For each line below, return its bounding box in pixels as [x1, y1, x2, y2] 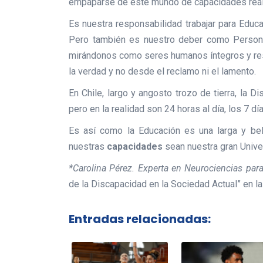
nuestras [69, 140, 107, 152]
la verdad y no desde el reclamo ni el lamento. [69, 65, 256, 77]
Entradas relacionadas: [69, 211, 211, 228]
